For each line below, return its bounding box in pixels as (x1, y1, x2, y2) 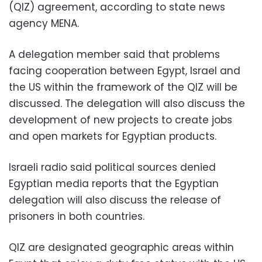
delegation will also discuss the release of (9, 193, 221, 207)
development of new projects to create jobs (9, 113, 232, 127)
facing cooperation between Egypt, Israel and (9, 64, 240, 78)
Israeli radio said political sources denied (9, 160, 216, 174)
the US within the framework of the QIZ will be (9, 80, 237, 94)
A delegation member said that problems (9, 47, 220, 61)
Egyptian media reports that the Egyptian (9, 177, 219, 191)
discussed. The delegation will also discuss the (9, 96, 245, 111)
